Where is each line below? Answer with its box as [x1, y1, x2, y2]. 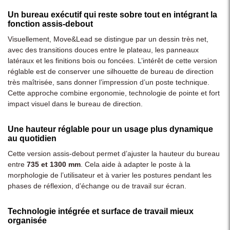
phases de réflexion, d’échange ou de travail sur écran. [8, 181, 186, 190]
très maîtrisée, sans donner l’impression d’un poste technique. [8, 78, 209, 86]
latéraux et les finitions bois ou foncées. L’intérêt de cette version [8, 56, 217, 65]
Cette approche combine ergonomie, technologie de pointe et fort [8, 88, 220, 97]
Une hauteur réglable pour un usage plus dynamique [8, 124, 213, 133]
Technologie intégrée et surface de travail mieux [8, 206, 194, 216]
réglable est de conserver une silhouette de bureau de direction [8, 67, 214, 75]
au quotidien [8, 133, 56, 143]
